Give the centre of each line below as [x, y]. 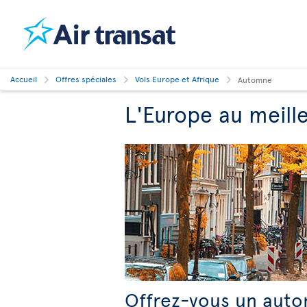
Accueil [24, 79]
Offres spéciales [86, 79]
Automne [255, 79]
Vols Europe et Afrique [177, 79]
